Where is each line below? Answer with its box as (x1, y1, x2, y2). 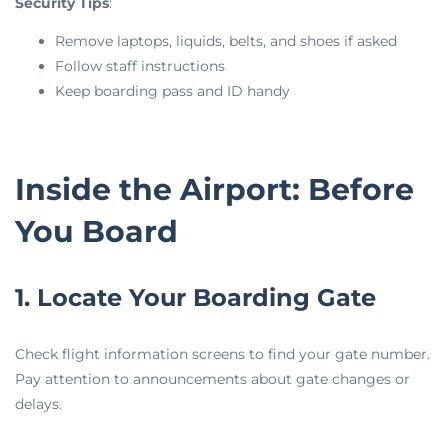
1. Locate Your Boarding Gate (15, 283, 376, 313)
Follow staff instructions (55, 56, 225, 75)
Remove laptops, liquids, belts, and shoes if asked (55, 31, 397, 50)
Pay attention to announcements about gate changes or (15, 370, 410, 389)
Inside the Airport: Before (15, 171, 414, 209)
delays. (15, 395, 62, 414)
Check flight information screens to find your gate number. (15, 345, 430, 364)
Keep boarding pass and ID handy (55, 81, 290, 100)
